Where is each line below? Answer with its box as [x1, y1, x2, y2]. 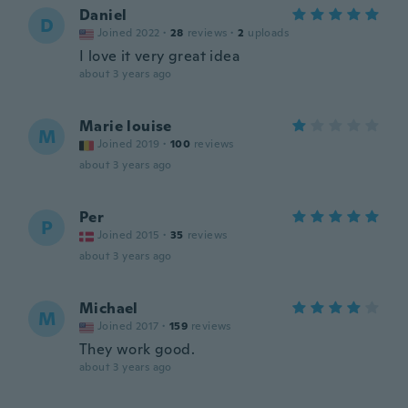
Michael [79, 299, 138, 318]
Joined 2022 [97, 25, 160, 40]
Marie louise [79, 117, 172, 136]
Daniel [79, 5, 127, 25]
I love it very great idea [79, 46, 240, 66]
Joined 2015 [97, 228, 160, 242]
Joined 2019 [97, 137, 160, 151]
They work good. [79, 340, 195, 359]
